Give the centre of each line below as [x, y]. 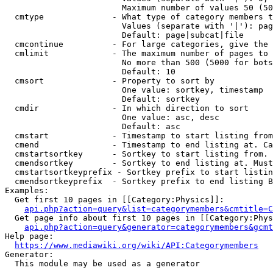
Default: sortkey [102, 99]
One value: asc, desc [112, 117]
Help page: [29, 236]
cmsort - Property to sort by [110, 81]
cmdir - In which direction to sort [127, 108]
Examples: [27, 190]
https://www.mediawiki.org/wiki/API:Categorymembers [136, 245]
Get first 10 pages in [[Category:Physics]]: [115, 200]
